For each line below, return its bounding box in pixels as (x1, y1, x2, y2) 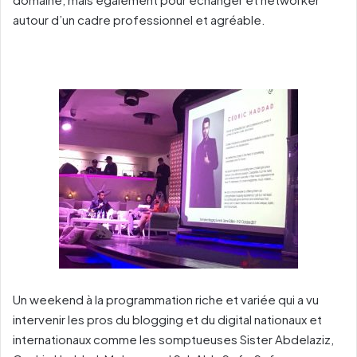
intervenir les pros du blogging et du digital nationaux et (13, 311, 322, 327)
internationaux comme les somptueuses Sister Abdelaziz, (13, 331, 334, 347)
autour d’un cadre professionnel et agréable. (13, 11, 265, 27)
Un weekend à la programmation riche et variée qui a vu (13, 291, 319, 307)
